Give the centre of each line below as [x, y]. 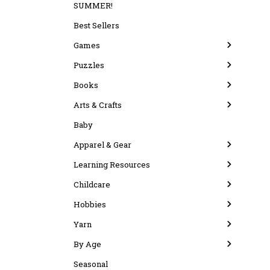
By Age [87, 244]
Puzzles [89, 65]
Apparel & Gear [102, 145]
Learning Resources [112, 165]
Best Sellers [96, 25]
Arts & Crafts [98, 105]
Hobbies [90, 204]
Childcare [92, 184]
